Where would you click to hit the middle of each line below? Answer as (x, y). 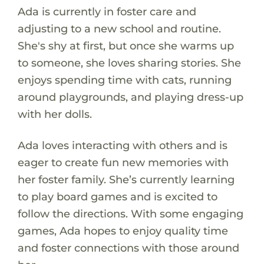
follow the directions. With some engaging (130, 213)
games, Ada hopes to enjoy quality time (123, 230)
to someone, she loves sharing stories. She (129, 62)
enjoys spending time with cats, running (124, 80)
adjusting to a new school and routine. (119, 28)
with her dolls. (55, 114)
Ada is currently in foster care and (107, 11)
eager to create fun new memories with (123, 162)
